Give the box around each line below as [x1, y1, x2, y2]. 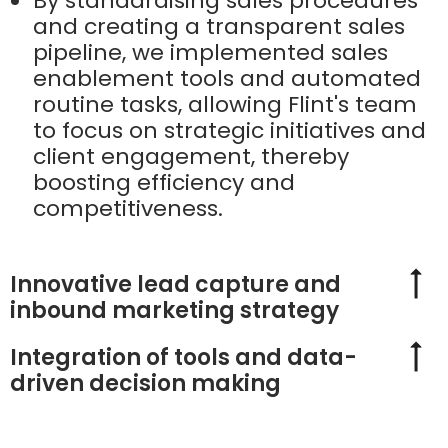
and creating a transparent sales [33, 11, 405, 43]
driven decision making [10, 368, 281, 400]
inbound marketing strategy [10, 295, 339, 327]
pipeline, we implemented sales [33, 37, 388, 69]
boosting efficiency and [33, 167, 295, 199]
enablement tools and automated [33, 63, 421, 95]
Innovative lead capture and [10, 269, 341, 301]
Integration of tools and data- [10, 342, 357, 374]
